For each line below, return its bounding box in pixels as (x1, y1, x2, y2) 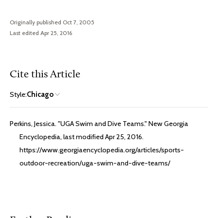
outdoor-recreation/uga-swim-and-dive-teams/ (19, 158, 170, 167)
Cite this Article (10, 69, 80, 80)
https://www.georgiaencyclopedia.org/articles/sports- (19, 145, 184, 154)
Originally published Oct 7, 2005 (10, 18, 94, 26)
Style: (10, 90, 27, 99)
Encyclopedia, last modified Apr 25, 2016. (19, 132, 144, 141)
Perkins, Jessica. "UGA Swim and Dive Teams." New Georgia (10, 119, 188, 128)
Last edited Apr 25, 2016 (10, 29, 72, 36)
